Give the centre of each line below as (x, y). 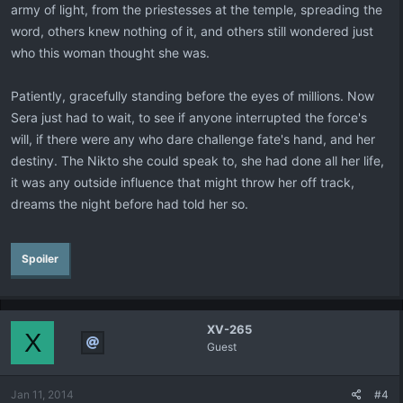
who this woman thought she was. (110, 53)
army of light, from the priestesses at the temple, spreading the (197, 9)
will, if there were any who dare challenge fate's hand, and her (193, 139)
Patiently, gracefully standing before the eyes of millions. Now (193, 96)
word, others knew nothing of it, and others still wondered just (192, 31)
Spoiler (40, 259)
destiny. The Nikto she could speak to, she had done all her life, (197, 161)
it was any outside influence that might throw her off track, (183, 182)
